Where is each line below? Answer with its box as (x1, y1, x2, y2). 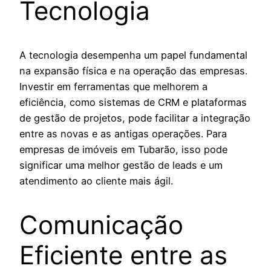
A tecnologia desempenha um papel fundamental (19, 48, 247, 61)
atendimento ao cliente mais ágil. (19, 174, 173, 187)
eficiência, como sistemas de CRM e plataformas (19, 96, 247, 108)
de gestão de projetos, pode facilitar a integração (19, 111, 250, 124)
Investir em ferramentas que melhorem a (19, 80, 207, 93)
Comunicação (19, 209, 183, 240)
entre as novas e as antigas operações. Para (19, 127, 227, 140)
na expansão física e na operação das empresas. (19, 64, 247, 77)
